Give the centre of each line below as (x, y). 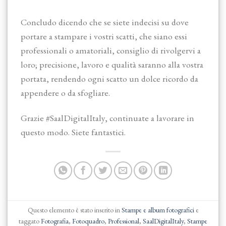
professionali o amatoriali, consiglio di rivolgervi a (111, 50)
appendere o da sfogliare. (66, 92)
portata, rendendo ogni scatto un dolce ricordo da (110, 78)
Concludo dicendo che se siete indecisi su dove (105, 22)
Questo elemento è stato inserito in (74, 210)
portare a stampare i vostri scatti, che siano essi (104, 36)
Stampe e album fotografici (158, 210)
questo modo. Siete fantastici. (73, 132)
